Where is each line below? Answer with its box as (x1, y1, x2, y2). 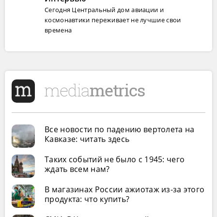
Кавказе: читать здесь (45, 134, 130, 144)
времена (45, 26, 72, 34)
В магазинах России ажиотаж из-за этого (45, 184, 205, 195)
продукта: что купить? (45, 194, 130, 204)
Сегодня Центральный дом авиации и (45, 5, 164, 14)
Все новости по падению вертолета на (45, 124, 195, 135)
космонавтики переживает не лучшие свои (45, 15, 181, 24)
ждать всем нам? (45, 164, 110, 174)
